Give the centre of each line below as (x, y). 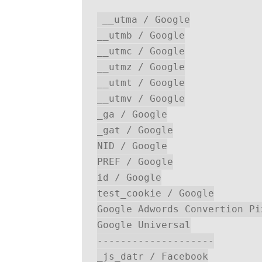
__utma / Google (146, 20)
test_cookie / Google (155, 194)
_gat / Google (135, 130)
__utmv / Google (141, 99)
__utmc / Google (141, 51)
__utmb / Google (141, 36)
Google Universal (144, 225)
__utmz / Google (141, 67)
